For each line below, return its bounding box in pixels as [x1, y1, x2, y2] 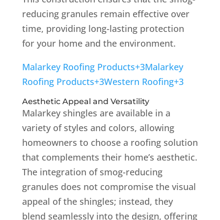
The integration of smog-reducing [22, 165, 163, 178]
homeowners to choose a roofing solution [22, 136, 198, 148]
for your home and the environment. [22, 37, 176, 49]
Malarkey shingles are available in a [22, 107, 170, 119]
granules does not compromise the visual [22, 180, 196, 192]
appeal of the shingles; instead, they [22, 195, 173, 207]
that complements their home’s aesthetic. [22, 151, 197, 163]
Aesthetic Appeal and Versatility [22, 96, 149, 106]
